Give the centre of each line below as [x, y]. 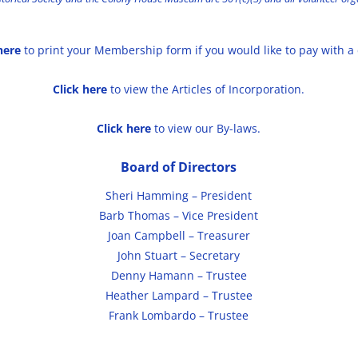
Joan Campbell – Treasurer [179, 236]
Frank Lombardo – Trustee [179, 316]
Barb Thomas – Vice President [179, 216]
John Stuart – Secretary [179, 256]
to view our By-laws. [206, 129]
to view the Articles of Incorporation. [206, 89]
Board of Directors [179, 167]
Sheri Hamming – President [179, 196]
